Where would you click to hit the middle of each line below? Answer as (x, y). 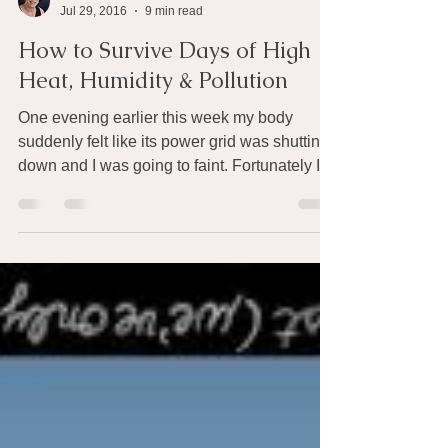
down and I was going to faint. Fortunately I (169, 229)
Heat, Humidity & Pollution (153, 144)
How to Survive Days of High (164, 114)
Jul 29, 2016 (93, 74)
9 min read (174, 74)
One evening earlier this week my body (155, 181)
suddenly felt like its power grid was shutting (173, 205)
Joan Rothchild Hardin (121, 58)
